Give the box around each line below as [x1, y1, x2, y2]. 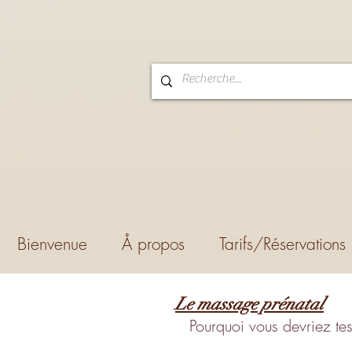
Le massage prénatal [175, 292, 324, 314]
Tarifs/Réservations [218, 233, 346, 255]
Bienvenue [17, 233, 87, 255]
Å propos [122, 233, 185, 255]
